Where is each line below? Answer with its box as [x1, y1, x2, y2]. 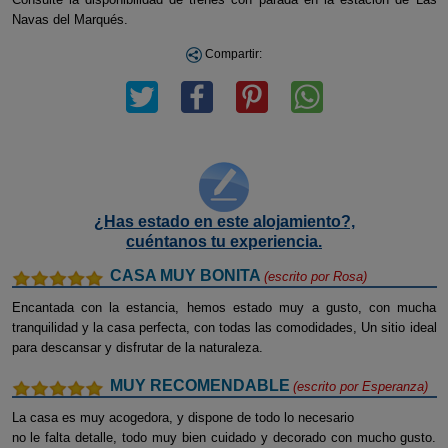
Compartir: [202, 47, 262, 61]
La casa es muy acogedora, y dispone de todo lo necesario [11, 410, 354, 425]
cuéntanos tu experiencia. [126, 233, 322, 250]
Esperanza [361, 379, 424, 394]
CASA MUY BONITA [109, 267, 261, 284]
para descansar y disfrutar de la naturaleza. [11, 340, 263, 355]
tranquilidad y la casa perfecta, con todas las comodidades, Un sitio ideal [11, 320, 437, 335]
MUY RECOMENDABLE [109, 377, 290, 394]
